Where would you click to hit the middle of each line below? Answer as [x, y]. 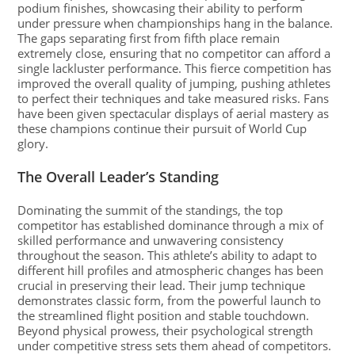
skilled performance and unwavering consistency [151, 240]
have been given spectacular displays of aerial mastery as [174, 113]
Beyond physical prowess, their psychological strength [166, 330]
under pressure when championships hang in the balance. [176, 23]
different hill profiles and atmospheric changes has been [171, 270]
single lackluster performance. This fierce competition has [175, 68]
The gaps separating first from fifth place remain [149, 38]
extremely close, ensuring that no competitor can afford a [174, 53]
